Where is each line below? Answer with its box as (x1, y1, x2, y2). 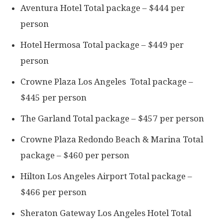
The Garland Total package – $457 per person (20, 113, 204, 124)
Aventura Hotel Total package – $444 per (20, 3, 185, 13)
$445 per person (20, 93, 87, 103)
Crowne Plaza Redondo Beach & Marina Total (20, 134, 203, 145)
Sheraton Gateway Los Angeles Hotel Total (20, 208, 191, 219)
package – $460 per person (20, 150, 129, 161)
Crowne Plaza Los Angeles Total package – (20, 77, 193, 87)
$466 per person (20, 187, 87, 198)
